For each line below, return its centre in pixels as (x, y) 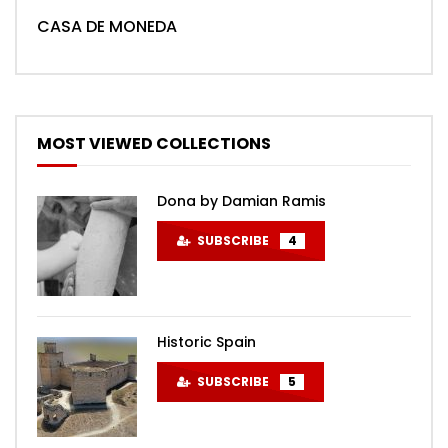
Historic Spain (206, 341)
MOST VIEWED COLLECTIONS (154, 143)
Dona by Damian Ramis (241, 200)
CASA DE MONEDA (107, 26)
